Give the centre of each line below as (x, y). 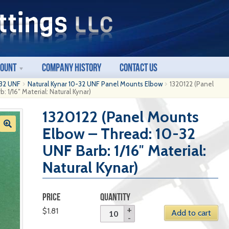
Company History (72, 67)
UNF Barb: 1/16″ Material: (124, 151)
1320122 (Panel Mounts (120, 117)
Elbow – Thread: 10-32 (119, 134)
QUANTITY (116, 197)
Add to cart (191, 213)
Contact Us (139, 67)
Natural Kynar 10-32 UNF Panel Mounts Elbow (95, 84)
